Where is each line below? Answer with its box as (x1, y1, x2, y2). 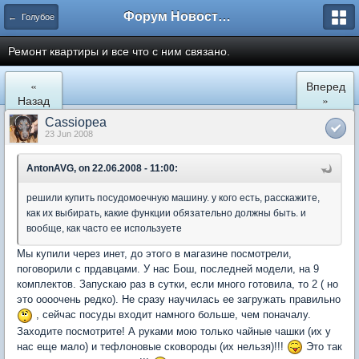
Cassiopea (45, 115, 107, 129)
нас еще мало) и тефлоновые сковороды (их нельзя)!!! (17, 340, 287, 353)
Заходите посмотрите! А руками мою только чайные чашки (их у (17, 325, 331, 337)
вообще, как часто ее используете (26, 223, 182, 234)
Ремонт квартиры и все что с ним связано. (8, 45, 230, 58)
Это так (303, 340, 342, 353)
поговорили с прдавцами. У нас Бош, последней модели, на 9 (17, 263, 319, 275)
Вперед (305, 78, 345, 94)
